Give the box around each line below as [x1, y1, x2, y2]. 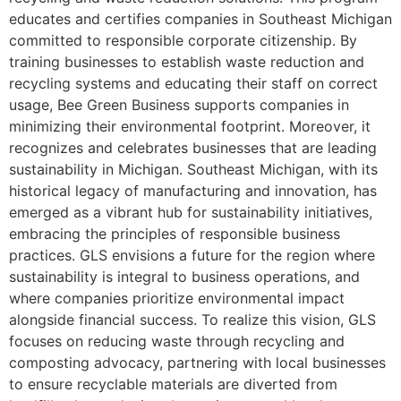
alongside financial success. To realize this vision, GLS [9, 311, 376, 329]
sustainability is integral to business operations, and [9, 268, 360, 286]
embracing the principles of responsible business [9, 225, 340, 243]
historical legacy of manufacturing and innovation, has [9, 182, 377, 200]
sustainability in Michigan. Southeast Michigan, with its [9, 160, 378, 179]
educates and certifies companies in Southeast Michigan [9, 10, 392, 29]
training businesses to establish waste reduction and [9, 53, 364, 72]
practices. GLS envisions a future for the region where [9, 246, 375, 265]
